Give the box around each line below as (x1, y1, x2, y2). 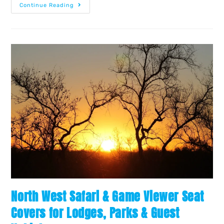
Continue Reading (19, 2, 74, 9)
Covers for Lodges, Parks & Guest (11, 204, 179, 222)
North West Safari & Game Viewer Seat (11, 187, 204, 206)
